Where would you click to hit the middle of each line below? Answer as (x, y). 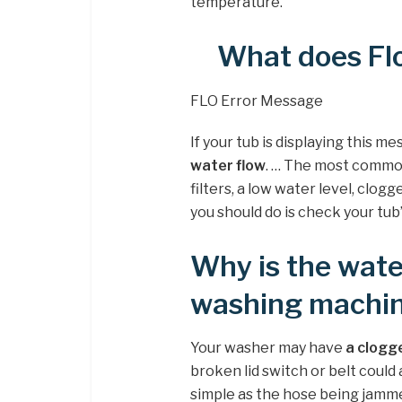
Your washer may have (268, 348)
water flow (228, 165)
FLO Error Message (257, 100)
